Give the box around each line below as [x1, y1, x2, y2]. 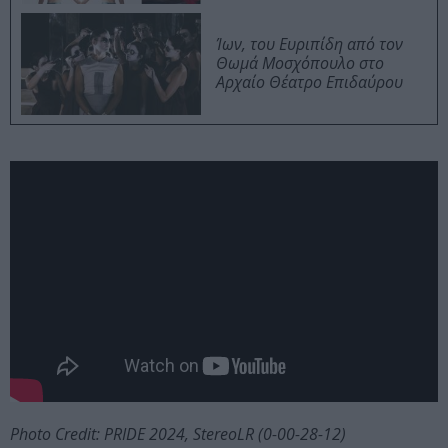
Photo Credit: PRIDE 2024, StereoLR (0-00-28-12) [10, 422, 346, 445]
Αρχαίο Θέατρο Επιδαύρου [216, 71, 403, 94]
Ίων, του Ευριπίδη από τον [216, 33, 403, 56]
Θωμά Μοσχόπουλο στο [216, 52, 384, 75]
